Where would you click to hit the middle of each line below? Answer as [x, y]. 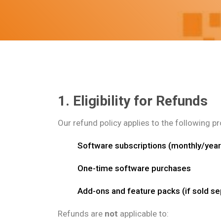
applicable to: [143, 214]
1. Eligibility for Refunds [133, 101]
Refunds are [81, 214]
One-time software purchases [134, 168]
